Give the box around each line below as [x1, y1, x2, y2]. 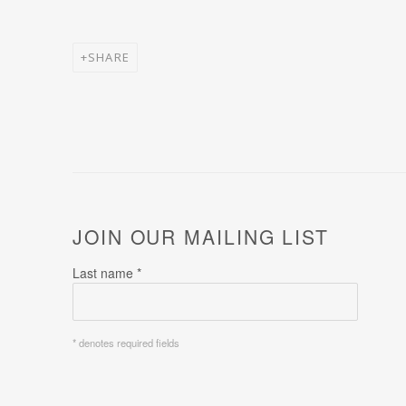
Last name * [72, 264, 141, 283]
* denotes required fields [72, 335, 179, 351]
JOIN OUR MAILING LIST [72, 223, 329, 251]
